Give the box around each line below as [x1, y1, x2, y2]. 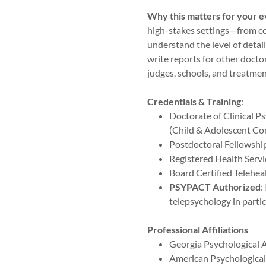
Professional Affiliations [147, 224, 248, 235]
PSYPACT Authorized [169, 181, 261, 192]
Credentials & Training [147, 96, 241, 107]
